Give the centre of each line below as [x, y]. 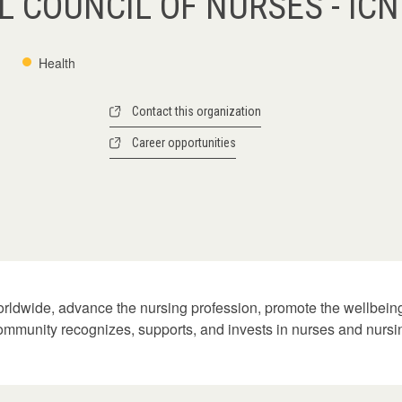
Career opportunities [184, 143]
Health [57, 63]
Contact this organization [196, 111]
